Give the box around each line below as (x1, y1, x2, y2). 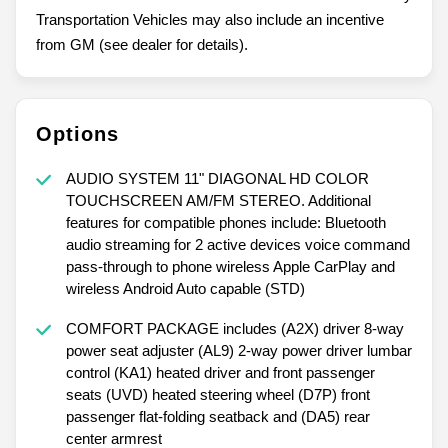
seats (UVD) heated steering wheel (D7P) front (65, 385, 370, 403)
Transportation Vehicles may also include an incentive (36, 10, 384, 28)
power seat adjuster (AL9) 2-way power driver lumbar (65, 341, 412, 359)
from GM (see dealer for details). (36, 35, 248, 53)
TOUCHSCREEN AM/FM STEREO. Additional (65, 191, 371, 209)
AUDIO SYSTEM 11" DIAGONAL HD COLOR (65, 169, 369, 187)
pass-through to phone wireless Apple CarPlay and (65, 257, 395, 275)
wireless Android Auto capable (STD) (65, 279, 305, 297)
